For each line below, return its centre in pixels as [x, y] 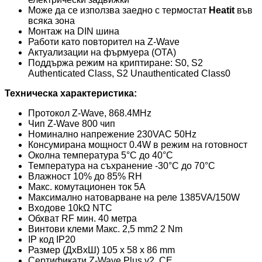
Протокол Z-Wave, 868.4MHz [90, 113]
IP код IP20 [52, 240]
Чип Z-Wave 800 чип [72, 124]
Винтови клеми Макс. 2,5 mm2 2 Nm [105, 229]
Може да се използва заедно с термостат [118, 11]
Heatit [223, 11]
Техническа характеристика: [71, 94]
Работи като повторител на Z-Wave [104, 42]
